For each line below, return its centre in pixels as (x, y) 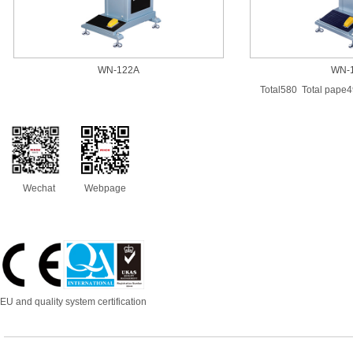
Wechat (35, 188)
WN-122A (118, 70)
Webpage (103, 188)
